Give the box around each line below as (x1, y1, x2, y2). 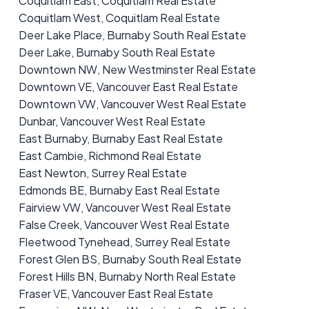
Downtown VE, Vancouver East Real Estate (18, 79, 238, 94)
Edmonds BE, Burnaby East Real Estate (18, 183, 220, 198)
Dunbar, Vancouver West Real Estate (18, 114, 206, 129)
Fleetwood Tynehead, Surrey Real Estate (18, 235, 230, 250)
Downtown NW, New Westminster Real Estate (18, 62, 256, 77)
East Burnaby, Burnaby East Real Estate (18, 131, 223, 146)
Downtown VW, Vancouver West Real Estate (18, 97, 246, 112)
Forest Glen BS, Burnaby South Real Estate (18, 252, 241, 267)
